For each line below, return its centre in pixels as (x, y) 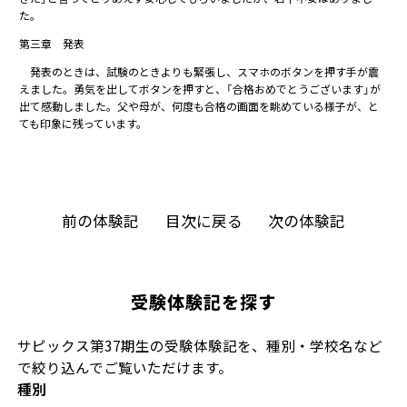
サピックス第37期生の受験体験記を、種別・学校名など (200, 346)
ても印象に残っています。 (84, 123)
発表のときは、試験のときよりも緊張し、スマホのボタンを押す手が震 (199, 71)
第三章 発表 (52, 43)
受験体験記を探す (203, 301)
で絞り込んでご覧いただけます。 (125, 367)
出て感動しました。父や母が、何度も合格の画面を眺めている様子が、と (199, 105)
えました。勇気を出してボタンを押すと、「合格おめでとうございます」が (200, 88)
